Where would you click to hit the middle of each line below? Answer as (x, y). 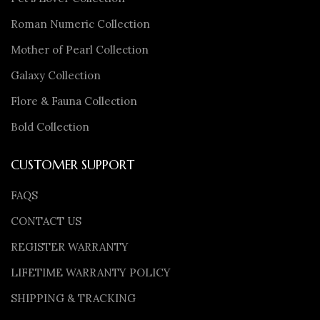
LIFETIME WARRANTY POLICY (91, 272)
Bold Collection (50, 127)
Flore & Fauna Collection (74, 101)
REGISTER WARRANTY (70, 247)
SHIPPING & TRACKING (73, 298)
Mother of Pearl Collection (80, 50)
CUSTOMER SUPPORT (72, 165)
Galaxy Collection (56, 75)
